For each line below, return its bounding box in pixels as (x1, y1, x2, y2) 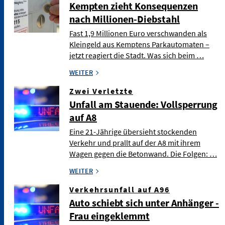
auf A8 (69, 111, 97, 124)
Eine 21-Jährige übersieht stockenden (69, 127, 197, 137)
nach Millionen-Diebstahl (69, 13, 180, 26)
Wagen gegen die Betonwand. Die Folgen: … (69, 149, 217, 159)
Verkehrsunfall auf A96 (69, 184, 170, 195)
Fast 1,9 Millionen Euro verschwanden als (69, 28, 207, 39)
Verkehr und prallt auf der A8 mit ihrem (69, 138, 200, 148)
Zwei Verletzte (69, 86, 133, 96)
